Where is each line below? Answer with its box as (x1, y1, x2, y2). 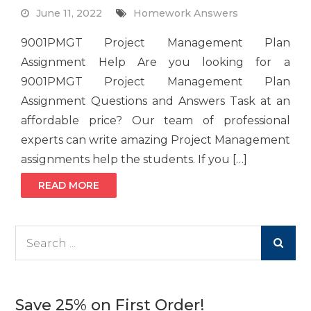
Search (15, 228, 49, 242)
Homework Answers (133, 7, 239, 20)
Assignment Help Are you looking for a (21, 56, 290, 69)
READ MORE (38, 179, 100, 192)
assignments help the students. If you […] (21, 153, 248, 167)
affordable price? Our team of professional (21, 114, 290, 128)
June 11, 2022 (36, 7, 103, 20)
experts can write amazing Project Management (21, 133, 290, 147)
